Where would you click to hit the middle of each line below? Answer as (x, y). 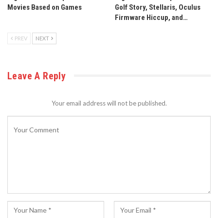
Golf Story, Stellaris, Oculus (158, 7)
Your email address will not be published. (109, 103)
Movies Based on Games (45, 7)
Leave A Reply (37, 76)
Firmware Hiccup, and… (151, 17)
